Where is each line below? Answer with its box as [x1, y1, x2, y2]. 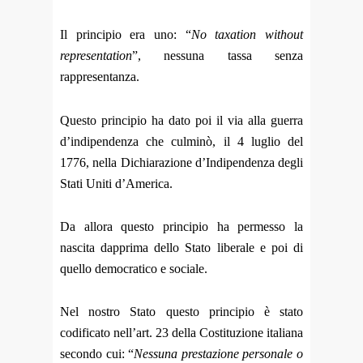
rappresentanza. [60, 70, 139, 84]
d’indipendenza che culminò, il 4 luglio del [60, 134, 303, 148]
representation [60, 49, 132, 63]
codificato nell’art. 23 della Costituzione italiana [60, 326, 303, 340]
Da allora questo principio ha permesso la [60, 219, 303, 233]
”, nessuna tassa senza [132, 49, 303, 63]
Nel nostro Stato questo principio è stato [60, 305, 303, 319]
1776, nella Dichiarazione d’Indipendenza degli [60, 155, 303, 169]
